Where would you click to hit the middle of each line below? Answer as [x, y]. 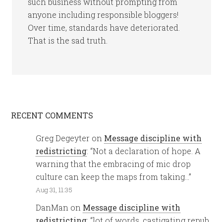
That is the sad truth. [68, 40]
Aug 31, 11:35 [54, 190]
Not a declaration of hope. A [147, 151]
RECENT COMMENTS [52, 115]
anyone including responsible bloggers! [103, 15]
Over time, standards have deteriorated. [104, 28]
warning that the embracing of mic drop [113, 164]
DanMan [52, 208]
